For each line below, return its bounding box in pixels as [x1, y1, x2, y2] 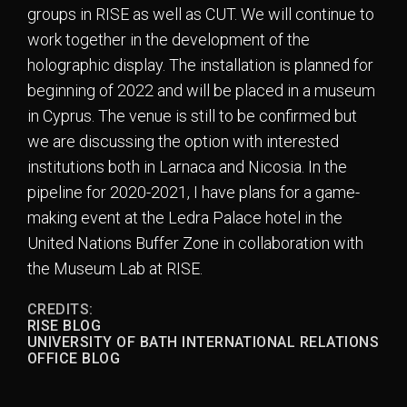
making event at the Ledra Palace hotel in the [27, 207, 342, 227]
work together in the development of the [27, 29, 310, 49]
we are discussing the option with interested [27, 131, 339, 151]
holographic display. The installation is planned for [27, 55, 373, 74]
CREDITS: [27, 301, 94, 319]
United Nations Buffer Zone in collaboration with [27, 233, 363, 253]
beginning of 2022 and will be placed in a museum [27, 80, 375, 100]
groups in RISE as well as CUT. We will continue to [27, 4, 374, 24]
